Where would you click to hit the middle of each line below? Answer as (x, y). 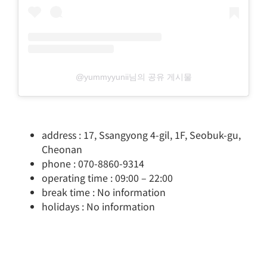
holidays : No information (98, 206)
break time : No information (104, 192)
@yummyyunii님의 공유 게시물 (133, 77)
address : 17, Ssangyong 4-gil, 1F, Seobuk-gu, (141, 134)
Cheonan (62, 149)
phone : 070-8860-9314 (93, 163)
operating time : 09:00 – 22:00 (107, 177)
